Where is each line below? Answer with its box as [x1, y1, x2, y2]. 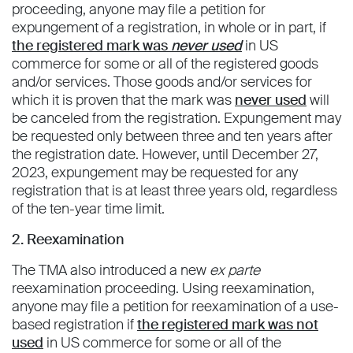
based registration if [12, 315, 137, 335]
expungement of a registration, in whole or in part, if [12, 18, 326, 38]
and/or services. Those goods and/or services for [12, 72, 312, 92]
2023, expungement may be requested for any [12, 163, 298, 183]
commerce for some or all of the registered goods [12, 54, 318, 74]
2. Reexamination [12, 230, 124, 250]
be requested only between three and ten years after [12, 127, 333, 147]
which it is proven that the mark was [12, 91, 235, 110]
